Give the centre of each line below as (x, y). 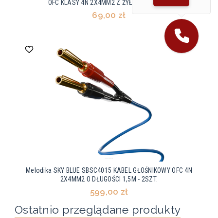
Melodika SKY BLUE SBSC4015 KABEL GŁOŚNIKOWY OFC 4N (109, 171)
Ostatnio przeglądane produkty (98, 210)
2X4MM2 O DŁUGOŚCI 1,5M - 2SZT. (109, 179)
